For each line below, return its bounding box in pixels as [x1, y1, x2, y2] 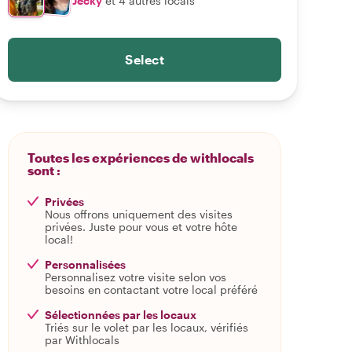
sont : [27, 163, 60, 178]
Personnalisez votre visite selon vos [45, 270, 226, 284]
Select [125, 52, 164, 67]
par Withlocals [45, 333, 119, 346]
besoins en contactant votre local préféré [45, 283, 258, 296]
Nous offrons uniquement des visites [45, 207, 233, 221]
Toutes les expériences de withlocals [27, 150, 254, 165]
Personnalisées [45, 258, 126, 271]
